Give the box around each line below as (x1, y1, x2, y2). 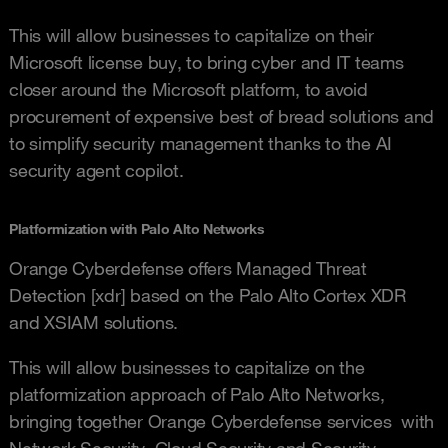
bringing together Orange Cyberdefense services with (9, 409, 434, 432)
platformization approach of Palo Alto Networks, (9, 382, 385, 405)
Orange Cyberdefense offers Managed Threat (9, 256, 367, 279)
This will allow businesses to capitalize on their (9, 23, 374, 46)
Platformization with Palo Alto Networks (9, 219, 265, 238)
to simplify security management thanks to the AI (9, 131, 392, 154)
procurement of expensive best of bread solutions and (9, 104, 434, 127)
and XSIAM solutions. (9, 310, 178, 333)
